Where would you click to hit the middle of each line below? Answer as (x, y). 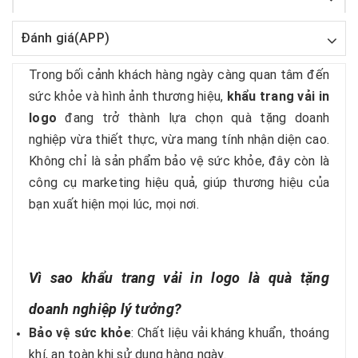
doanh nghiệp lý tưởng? (105, 309)
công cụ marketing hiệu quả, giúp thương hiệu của (179, 183)
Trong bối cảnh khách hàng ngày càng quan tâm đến (179, 75)
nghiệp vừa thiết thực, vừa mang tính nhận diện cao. (179, 139)
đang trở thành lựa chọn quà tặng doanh (193, 118)
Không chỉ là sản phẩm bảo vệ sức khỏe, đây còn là (179, 161)
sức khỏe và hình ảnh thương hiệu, (128, 96)
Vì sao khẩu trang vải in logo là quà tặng (179, 278)
